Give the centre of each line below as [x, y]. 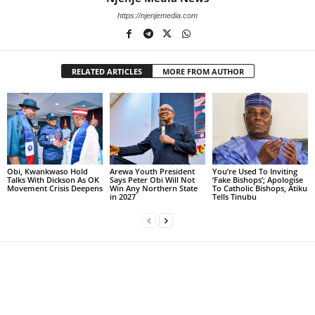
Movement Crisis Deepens [55, 188]
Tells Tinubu [234, 197]
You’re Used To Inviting [255, 172]
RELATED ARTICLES [107, 72]
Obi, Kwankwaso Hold [47, 172]
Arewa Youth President [152, 172]
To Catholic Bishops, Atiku [259, 188]
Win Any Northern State [153, 188]
